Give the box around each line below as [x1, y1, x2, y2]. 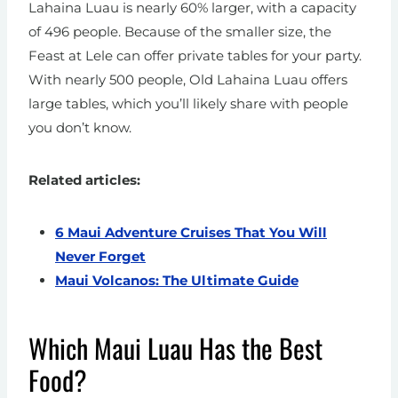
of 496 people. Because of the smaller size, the [28, 23, 331, 41]
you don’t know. [28, 119, 131, 137]
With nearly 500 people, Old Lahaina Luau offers [28, 71, 347, 89]
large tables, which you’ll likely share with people [28, 95, 348, 113]
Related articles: [28, 171, 140, 189]
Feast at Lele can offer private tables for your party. [28, 47, 362, 65]
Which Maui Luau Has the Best [28, 328, 322, 369]
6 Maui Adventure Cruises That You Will [55, 224, 327, 242]
